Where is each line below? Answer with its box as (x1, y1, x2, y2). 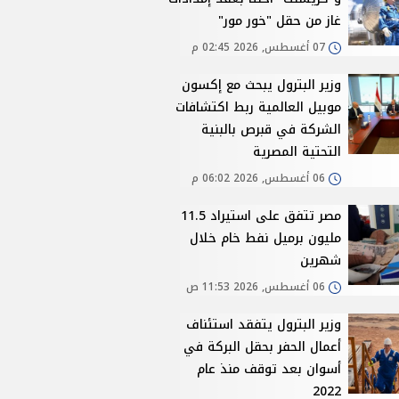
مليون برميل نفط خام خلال (190, 226, 342, 251)
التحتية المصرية (253, 140, 342, 165)
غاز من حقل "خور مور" (218, 9, 342, 34)
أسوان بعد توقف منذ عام (197, 357, 342, 382)
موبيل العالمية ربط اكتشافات (175, 95, 342, 120)
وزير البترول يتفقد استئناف (186, 313, 342, 338)
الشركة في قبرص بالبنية (201, 118, 342, 142)
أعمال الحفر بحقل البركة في (183, 335, 342, 360)
